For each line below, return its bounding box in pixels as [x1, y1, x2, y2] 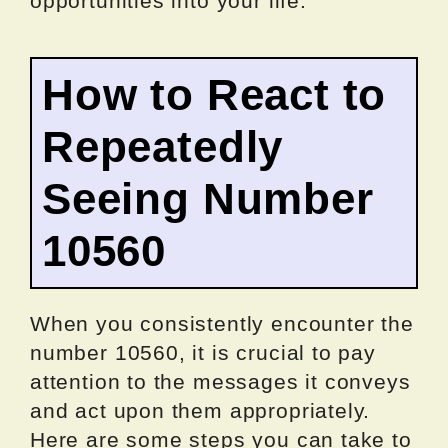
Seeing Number [42, 174, 374, 224]
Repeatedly [42, 122, 284, 172]
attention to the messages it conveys [30, 370, 411, 394]
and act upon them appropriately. [30, 399, 371, 423]
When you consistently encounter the [30, 312, 414, 336]
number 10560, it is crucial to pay [30, 341, 376, 365]
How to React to [42, 70, 387, 120]
